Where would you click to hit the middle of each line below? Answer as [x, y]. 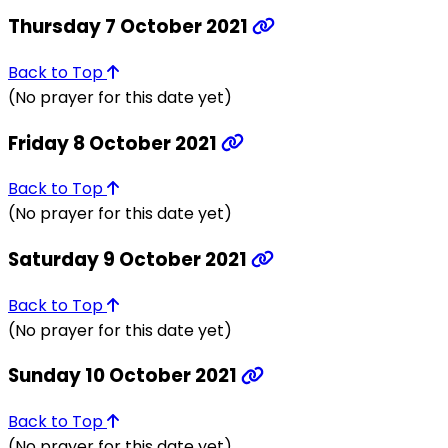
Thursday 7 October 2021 [130, 27]
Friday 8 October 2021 [114, 143]
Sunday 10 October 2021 [124, 376]
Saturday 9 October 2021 [129, 260]
